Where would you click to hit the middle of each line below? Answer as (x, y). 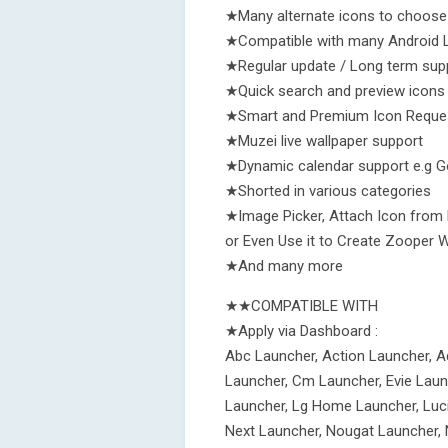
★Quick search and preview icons (335, 91)
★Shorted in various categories (328, 191)
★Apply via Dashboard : (301, 331)
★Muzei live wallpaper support (324, 141)
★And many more (284, 266)
